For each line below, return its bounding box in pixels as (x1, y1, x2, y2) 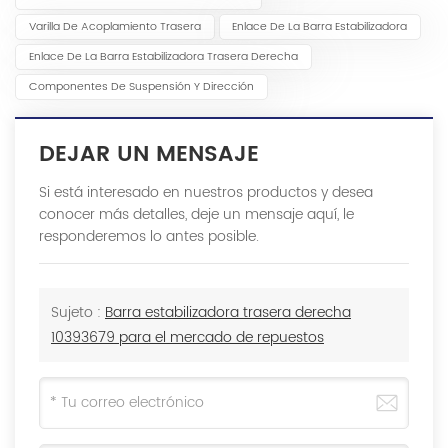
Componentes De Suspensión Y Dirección (28, 78, 254, 97)
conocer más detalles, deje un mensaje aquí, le (39, 203, 354, 227)
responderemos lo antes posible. (39, 225, 259, 249)
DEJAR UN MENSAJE (39, 136, 259, 174)
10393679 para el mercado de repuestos (51, 326, 324, 350)
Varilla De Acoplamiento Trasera (28, 18, 201, 37)
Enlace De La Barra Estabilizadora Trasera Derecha (28, 48, 298, 67)
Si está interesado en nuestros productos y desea (39, 181, 373, 205)
